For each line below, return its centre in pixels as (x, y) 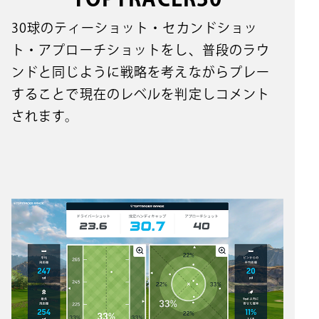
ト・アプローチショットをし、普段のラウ (141, 49)
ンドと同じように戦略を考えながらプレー (141, 72)
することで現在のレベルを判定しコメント (141, 94)
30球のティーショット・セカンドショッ (135, 27)
